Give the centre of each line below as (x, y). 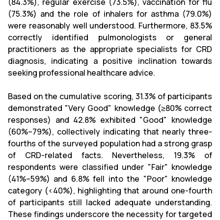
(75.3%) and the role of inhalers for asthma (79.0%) (110, 14)
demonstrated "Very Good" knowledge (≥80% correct (110, 108)
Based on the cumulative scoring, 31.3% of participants (110, 96)
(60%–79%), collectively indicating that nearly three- (110, 132)
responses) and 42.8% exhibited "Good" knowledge (110, 120)
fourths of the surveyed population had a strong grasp (110, 143)
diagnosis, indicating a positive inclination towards (110, 61)
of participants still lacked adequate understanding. (110, 202)
